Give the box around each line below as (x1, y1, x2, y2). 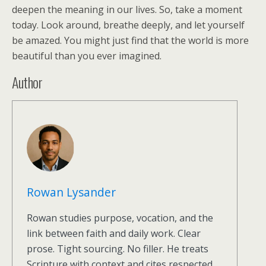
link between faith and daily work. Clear (27, 227, 201, 240)
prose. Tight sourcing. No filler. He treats (27, 242, 208, 255)
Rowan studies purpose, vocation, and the (27, 211, 213, 224)
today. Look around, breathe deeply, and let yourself (12, 18, 245, 31)
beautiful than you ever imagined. (12, 49, 161, 62)
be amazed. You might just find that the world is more (12, 34, 249, 47)
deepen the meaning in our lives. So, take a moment (12, 3, 242, 16)
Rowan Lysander (27, 184, 116, 200)
